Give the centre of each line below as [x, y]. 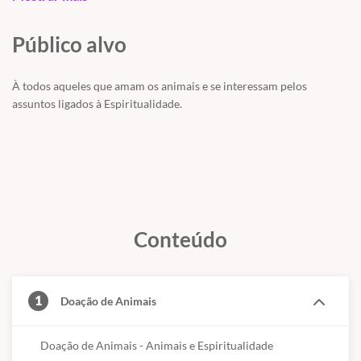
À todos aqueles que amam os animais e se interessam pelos [160, 86]
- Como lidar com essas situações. [95, 11]
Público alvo [69, 45]
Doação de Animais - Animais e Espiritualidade [157, 346]
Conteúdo [180, 240]
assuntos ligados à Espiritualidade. [98, 104]
